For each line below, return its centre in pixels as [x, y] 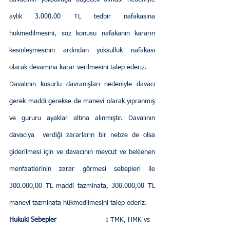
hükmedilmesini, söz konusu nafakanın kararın [82, 34]
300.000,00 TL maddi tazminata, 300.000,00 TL [82, 186]
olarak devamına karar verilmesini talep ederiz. [78, 68]
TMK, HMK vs [130, 220]
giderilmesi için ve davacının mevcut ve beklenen [82, 152]
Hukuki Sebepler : [59, 220]
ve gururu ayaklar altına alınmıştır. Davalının [82, 119]
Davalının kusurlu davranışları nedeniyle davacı [82, 85]
